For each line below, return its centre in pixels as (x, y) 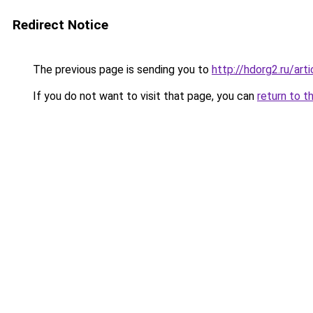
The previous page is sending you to (121, 70)
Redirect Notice (60, 25)
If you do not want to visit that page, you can (144, 96)
